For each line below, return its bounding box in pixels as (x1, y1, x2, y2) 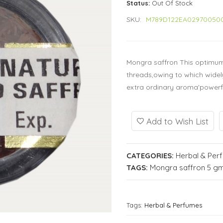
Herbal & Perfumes (144, 201, 202, 209)
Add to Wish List (144, 116, 209, 126)
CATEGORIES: (126, 151, 174, 160)
